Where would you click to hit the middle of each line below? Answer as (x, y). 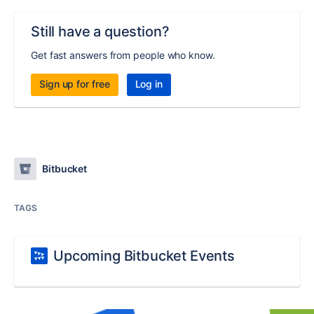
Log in (149, 84)
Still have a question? (100, 32)
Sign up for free (75, 84)
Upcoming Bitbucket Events (144, 256)
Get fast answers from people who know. (123, 55)
